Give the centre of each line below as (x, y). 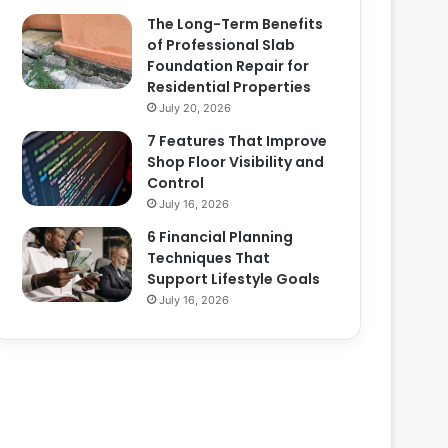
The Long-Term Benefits (235, 24)
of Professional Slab (221, 45)
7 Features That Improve (237, 141)
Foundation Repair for (228, 66)
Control (176, 183)
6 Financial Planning (220, 237)
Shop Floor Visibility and (236, 162)
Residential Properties (229, 87)
